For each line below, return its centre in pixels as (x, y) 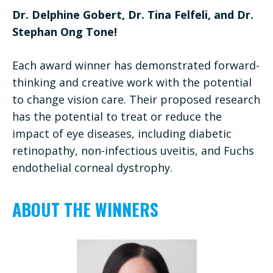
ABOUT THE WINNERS (85, 209)
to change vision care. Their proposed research (136, 99)
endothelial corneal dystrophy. (92, 167)
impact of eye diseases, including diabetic (122, 133)
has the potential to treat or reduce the (117, 116)
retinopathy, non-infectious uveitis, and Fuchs (133, 150)
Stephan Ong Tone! (65, 31)
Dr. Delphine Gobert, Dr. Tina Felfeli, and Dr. (133, 14)
